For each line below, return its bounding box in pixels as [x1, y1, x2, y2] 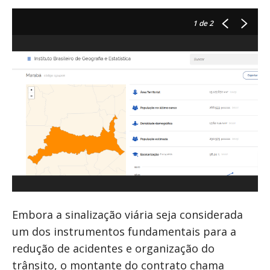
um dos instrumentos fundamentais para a [12, 224, 236, 239]
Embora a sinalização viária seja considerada [12, 207, 243, 222]
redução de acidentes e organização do [12, 241, 215, 256]
